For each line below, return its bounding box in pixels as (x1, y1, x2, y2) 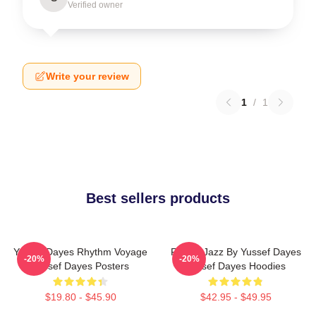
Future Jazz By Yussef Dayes (170, 246, 301, 257)
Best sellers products (86, 190, 230, 206)
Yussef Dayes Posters (32, 260, 129, 272)
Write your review (46, 71, 129, 82)
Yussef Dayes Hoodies (186, 260, 286, 272)
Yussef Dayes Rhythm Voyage (13, 246, 147, 257)
